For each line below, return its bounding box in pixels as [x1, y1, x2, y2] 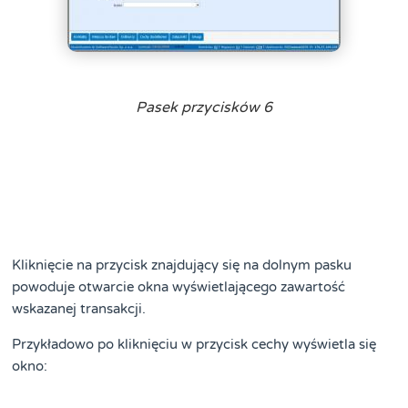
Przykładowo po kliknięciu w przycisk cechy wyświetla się [12, 335, 377, 352]
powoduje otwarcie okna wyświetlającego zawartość [12, 279, 346, 296]
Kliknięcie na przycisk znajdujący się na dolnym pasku [12, 257, 352, 274]
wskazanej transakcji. [12, 301, 147, 318]
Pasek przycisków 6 [136, 98, 272, 117]
